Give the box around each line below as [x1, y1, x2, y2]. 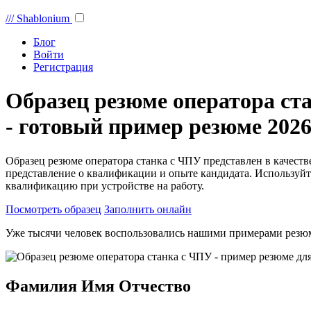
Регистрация [33, 61, 93, 73]
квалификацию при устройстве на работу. [6, 179, 204, 192]
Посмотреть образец [6, 203, 101, 215]
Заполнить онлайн [104, 203, 192, 215]
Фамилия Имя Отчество [6, 276, 191, 295]
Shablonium [17, 12, 69, 24]
